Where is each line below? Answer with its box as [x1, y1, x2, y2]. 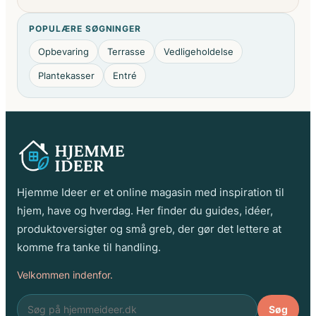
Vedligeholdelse [164, 45, 233, 57]
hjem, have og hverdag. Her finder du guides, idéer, [17, 203, 273, 217]
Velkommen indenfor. [17, 268, 113, 281]
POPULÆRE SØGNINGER [29, 23, 142, 34]
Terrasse [107, 45, 145, 57]
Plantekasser [38, 69, 95, 81]
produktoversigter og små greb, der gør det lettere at [17, 221, 281, 236]
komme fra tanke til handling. [17, 240, 161, 254]
